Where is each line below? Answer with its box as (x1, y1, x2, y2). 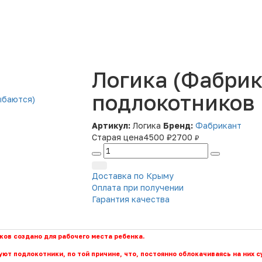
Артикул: (91, 120, 130, 131)
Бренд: (163, 120, 193, 131)
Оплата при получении (91, 182, 184, 193)
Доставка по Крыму (91, 171, 174, 181)
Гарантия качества (91, 194, 170, 205)
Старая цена (91, 132, 143, 143)
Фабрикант (195, 120, 242, 131)
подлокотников (91, 90, 254, 116)
